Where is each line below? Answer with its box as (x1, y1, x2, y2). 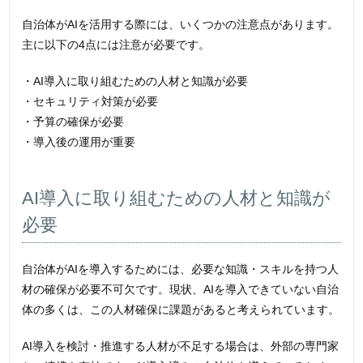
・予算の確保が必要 (22, 115, 125, 129)
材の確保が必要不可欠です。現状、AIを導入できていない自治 (22, 283, 340, 297)
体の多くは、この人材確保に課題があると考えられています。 (22, 303, 340, 317)
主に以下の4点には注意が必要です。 (22, 38, 211, 52)
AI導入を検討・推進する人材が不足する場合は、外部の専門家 (22, 340, 340, 353)
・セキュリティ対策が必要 (22, 95, 159, 109)
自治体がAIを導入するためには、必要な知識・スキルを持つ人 (22, 263, 340, 276)
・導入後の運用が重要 (22, 135, 136, 149)
